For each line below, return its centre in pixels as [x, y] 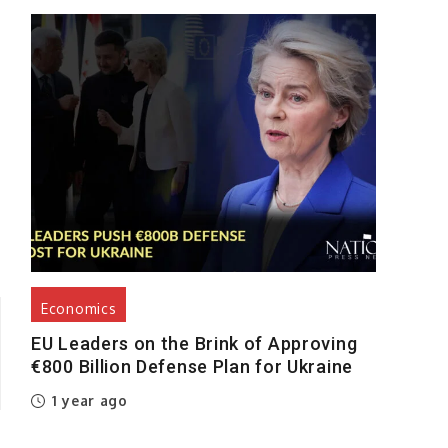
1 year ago [87, 401]
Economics [79, 309]
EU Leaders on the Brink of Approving [194, 344]
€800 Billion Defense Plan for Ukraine [192, 367]
